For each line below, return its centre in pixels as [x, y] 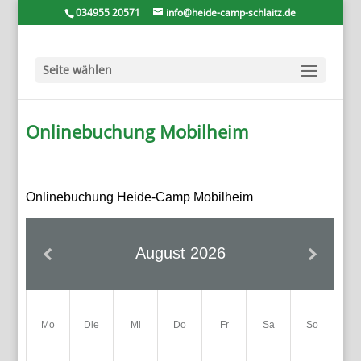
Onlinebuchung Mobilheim [140, 131]
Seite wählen [77, 70]
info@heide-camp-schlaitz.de [231, 12]
